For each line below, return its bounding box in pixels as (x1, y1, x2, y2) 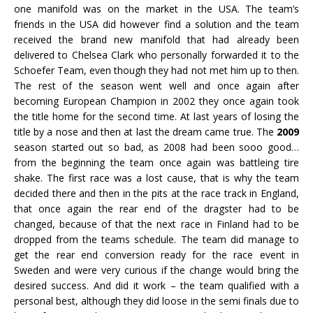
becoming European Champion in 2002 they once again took (14, 94, 299, 108)
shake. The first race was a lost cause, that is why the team (14, 171, 299, 185)
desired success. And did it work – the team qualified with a (14, 279, 299, 293)
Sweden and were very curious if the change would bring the (14, 263, 299, 277)
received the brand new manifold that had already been (14, 33, 299, 47)
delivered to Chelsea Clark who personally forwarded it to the (14, 48, 299, 62)
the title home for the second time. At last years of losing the (14, 110, 299, 124)
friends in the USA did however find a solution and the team (14, 17, 299, 31)
